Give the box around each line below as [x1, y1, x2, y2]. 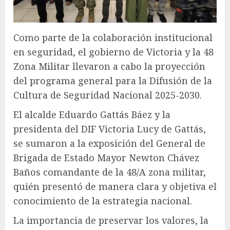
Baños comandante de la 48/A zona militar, [13, 165, 206, 178]
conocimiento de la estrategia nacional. [13, 194, 192, 207]
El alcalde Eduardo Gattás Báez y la [13, 108, 170, 121]
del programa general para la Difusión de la [13, 74, 212, 87]
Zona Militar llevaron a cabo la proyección [13, 60, 205, 72]
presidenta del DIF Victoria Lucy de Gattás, [13, 122, 206, 135]
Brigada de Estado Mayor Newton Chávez [13, 151, 199, 164]
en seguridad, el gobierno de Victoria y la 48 [13, 45, 214, 58]
